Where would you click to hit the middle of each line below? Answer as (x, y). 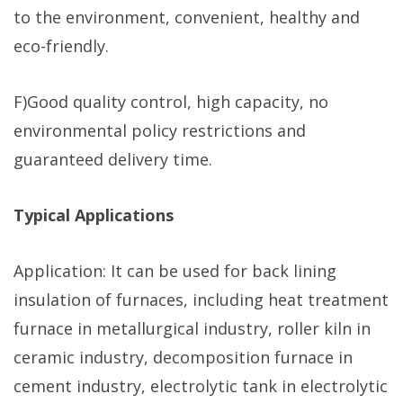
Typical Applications (94, 215)
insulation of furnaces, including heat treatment (201, 299)
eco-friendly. (61, 45)
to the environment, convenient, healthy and (187, 17)
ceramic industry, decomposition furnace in (183, 357)
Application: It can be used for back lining (175, 270)
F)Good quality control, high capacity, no (171, 101)
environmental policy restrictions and (160, 130)
